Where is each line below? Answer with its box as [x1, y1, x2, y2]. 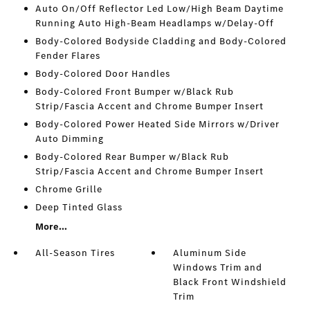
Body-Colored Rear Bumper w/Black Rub [35, 150, 229, 164]
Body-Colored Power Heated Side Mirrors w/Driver [35, 118, 280, 131]
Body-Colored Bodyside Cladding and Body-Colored [35, 35, 286, 48]
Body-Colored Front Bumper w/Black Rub [35, 85, 234, 99]
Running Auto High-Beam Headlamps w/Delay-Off [35, 17, 274, 30]
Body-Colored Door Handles [35, 67, 170, 81]
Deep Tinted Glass [35, 201, 122, 215]
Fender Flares [35, 49, 100, 63]
